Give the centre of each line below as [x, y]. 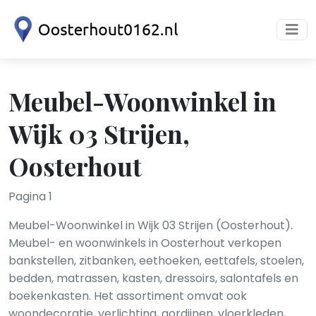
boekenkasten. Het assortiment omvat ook [128, 296]
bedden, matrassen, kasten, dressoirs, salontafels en [153, 278]
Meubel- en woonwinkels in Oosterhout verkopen [145, 243]
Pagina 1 [30, 196]
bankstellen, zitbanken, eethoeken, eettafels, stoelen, [156, 261]
